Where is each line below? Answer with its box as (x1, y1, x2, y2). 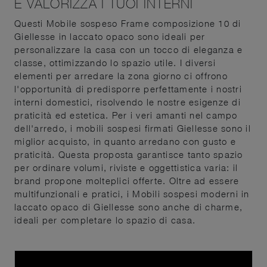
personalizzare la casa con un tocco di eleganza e (14, 44, 243, 55)
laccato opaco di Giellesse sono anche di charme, (14, 201, 243, 212)
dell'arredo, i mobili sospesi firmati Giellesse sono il (14, 122, 251, 133)
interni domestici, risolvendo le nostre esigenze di (14, 96, 241, 107)
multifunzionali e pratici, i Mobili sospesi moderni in (14, 188, 250, 199)
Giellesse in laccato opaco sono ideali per (14, 30, 206, 42)
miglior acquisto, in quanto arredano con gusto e (14, 135, 236, 147)
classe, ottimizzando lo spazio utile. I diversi (14, 57, 216, 68)
